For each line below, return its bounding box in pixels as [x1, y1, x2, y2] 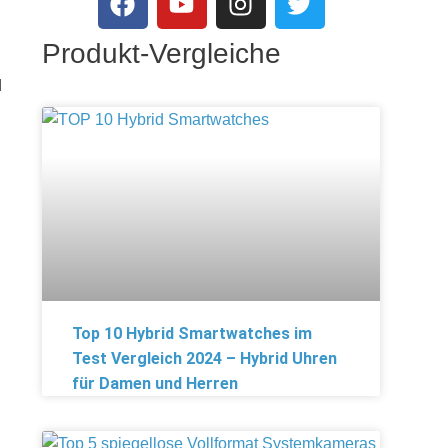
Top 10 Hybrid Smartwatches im [72, 324, 312, 344]
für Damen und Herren [72, 374, 238, 394]
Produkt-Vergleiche [42, 38, 281, 69]
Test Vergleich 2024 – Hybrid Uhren [72, 349, 337, 369]
